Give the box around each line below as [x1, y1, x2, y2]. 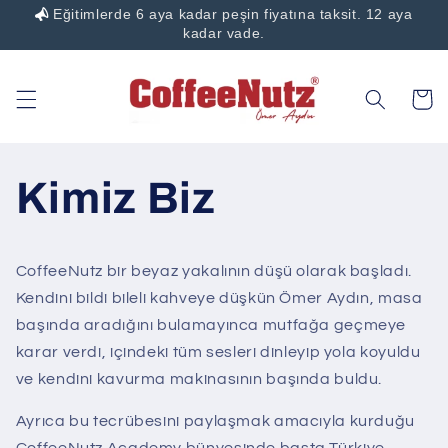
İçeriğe [30, 6, 88, 23]
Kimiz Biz [15, 174, 216, 223]
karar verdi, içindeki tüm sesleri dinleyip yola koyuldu [15, 343, 421, 360]
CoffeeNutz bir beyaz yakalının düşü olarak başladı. [15, 262, 412, 279]
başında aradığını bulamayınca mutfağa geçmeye [15, 316, 407, 333]
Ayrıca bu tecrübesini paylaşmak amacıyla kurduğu [15, 413, 415, 430]
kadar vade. [183, 25, 265, 41]
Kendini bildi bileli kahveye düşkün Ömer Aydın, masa [15, 289, 423, 306]
